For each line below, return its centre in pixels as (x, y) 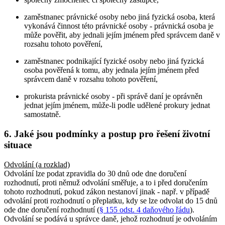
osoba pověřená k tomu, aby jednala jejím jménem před (111, 70)
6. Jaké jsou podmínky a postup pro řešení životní (107, 134)
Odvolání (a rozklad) (37, 164)
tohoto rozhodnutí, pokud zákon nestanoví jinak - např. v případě (107, 191)
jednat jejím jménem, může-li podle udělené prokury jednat (117, 105)
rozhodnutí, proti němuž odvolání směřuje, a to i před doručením (106, 182)
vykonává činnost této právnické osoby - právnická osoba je (119, 26)
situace (18, 145)
